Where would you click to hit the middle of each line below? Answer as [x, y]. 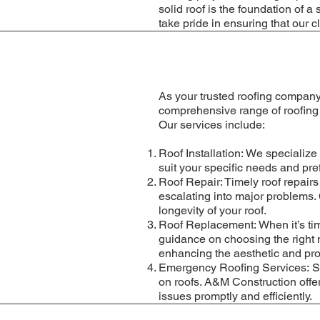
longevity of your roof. [213, 210]
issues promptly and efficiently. [236, 296]
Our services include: [212, 124]
